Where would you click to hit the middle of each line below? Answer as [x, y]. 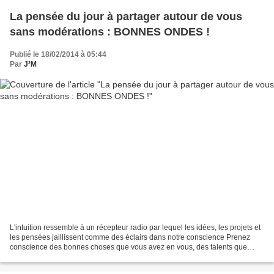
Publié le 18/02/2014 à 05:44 [58, 54]
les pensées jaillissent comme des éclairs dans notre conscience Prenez [130, 238]
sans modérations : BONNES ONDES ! [110, 31]
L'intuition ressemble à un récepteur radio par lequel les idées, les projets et [135, 228]
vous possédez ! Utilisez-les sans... [68, 257]
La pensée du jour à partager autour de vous [126, 16]
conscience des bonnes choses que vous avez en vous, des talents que [128, 247]
